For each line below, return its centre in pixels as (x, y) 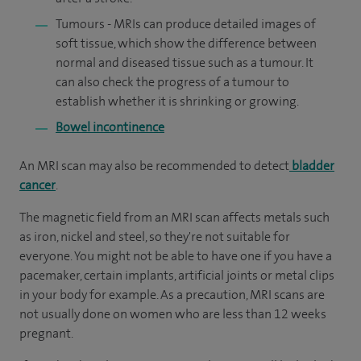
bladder (312, 166)
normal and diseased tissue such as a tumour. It (185, 62)
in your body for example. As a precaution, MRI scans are (172, 295)
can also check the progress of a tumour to (172, 82)
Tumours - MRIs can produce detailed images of (186, 24)
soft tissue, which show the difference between (186, 43)
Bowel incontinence (110, 127)
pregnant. (46, 333)
